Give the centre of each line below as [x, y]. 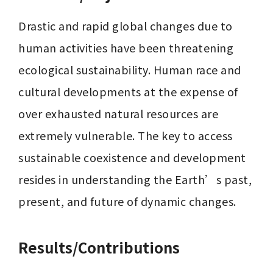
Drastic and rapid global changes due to [126, 26]
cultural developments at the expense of [128, 91]
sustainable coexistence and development [132, 157]
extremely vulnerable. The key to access [126, 135]
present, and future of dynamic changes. [127, 201]
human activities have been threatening [126, 48]
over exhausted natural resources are [118, 113]
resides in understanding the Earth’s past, [135, 179]
